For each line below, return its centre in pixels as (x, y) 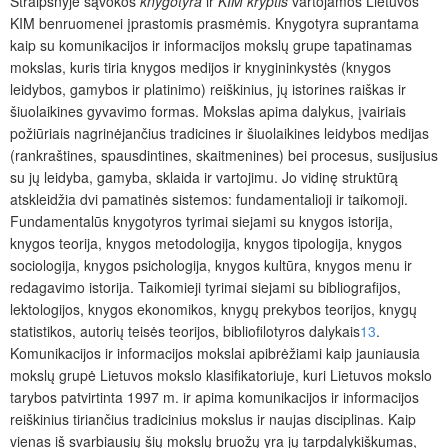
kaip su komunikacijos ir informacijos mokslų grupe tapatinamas (211, 44)
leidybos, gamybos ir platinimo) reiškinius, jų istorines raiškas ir (208, 88)
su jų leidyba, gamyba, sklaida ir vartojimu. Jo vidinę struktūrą (204, 176)
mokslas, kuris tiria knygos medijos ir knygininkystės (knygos (200, 66)
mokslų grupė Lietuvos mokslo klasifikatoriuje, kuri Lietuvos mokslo (221, 374)
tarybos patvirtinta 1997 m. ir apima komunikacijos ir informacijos (214, 396)
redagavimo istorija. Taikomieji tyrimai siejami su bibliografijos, (205, 286)
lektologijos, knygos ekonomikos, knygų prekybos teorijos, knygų (213, 308)
